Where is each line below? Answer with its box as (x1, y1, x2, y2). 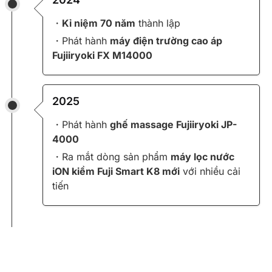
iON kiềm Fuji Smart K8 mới (52, 165, 180, 178)
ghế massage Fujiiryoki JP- (110, 118, 237, 131)
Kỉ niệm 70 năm (62, 17, 135, 30)
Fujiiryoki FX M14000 (52, 49, 152, 62)
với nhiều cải (180, 165, 240, 178)
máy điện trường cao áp (110, 35, 222, 47)
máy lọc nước (171, 151, 234, 163)
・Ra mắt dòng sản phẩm (52, 151, 171, 163)
